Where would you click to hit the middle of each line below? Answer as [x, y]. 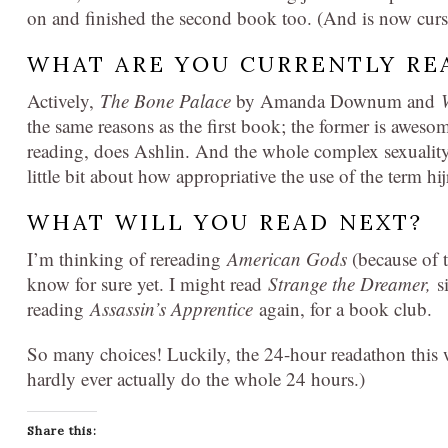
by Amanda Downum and [336, 100]
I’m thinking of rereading [127, 258]
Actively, [63, 100]
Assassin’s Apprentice [174, 308]
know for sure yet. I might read [147, 283]
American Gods [287, 258]
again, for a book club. [345, 308]
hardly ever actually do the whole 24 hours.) [196, 378]
